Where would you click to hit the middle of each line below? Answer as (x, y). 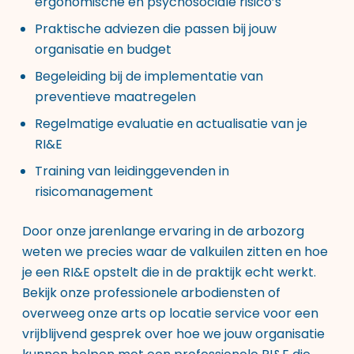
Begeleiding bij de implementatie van (149, 76)
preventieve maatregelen (115, 97)
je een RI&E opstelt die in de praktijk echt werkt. (169, 272)
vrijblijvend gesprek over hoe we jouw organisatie (173, 334)
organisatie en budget (103, 49)
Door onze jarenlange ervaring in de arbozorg (163, 231)
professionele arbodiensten (179, 293)
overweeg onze (72, 313)
